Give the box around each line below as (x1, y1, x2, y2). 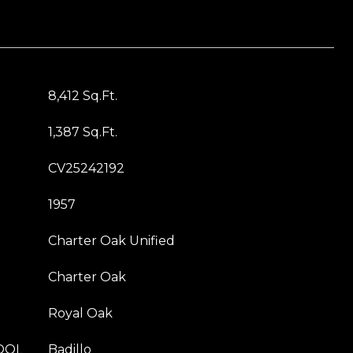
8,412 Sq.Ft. (48, 88, 117, 103)
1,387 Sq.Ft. (48, 124, 117, 139)
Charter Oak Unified (48, 233, 175, 248)
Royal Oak (48, 306, 113, 321)
